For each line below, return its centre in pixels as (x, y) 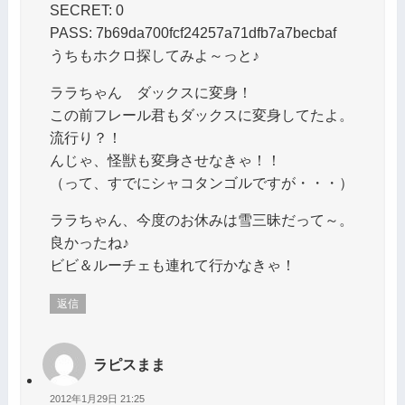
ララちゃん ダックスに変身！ (151, 92)
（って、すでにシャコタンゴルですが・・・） (201, 182)
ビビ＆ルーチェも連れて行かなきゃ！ (172, 264)
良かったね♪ (89, 242)
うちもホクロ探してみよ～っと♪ (154, 55)
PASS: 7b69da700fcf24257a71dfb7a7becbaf (193, 32)
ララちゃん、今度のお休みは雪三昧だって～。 (201, 219)
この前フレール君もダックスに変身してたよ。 (201, 114)
